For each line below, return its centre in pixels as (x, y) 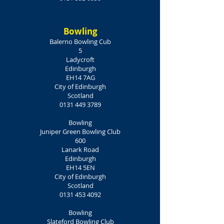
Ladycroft (80, 59)
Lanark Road (80, 149)
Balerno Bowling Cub (80, 41)
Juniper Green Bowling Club (80, 131)
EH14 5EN (80, 167)
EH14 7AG (80, 77)
